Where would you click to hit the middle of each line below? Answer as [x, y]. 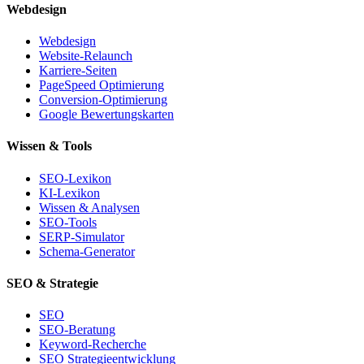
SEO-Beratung [77, 330]
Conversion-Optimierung [103, 100]
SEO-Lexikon [75, 178]
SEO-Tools [68, 222]
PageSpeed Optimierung [102, 85]
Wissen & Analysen [89, 207]
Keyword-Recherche [93, 344]
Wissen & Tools [49, 146]
